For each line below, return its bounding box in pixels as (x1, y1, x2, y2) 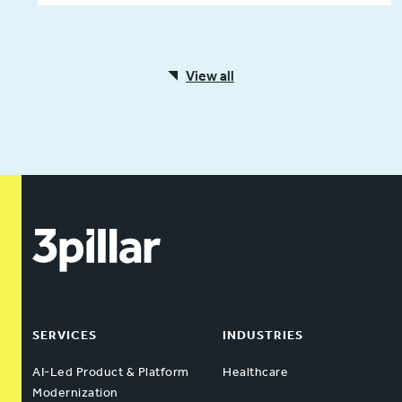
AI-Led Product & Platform (32, 363, 189, 380)
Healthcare (223, 363, 288, 380)
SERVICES (32, 327, 97, 343)
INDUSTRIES (223, 327, 303, 343)
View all (186, 66, 234, 84)
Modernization (32, 384, 118, 400)
